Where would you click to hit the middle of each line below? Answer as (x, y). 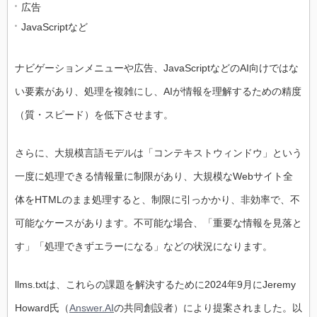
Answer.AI (92, 307)
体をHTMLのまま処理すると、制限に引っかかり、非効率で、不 (157, 199)
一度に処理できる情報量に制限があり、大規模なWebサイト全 (154, 176)
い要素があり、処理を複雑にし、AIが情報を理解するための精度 (158, 91)
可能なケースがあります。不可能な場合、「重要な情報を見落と (158, 223)
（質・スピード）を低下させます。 (94, 114)
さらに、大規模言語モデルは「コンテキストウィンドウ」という (158, 152)
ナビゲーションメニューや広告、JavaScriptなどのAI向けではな (157, 68)
